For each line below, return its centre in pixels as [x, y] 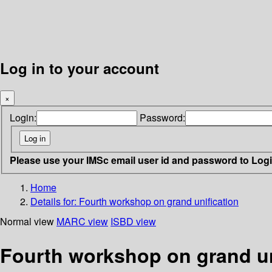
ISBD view [133, 221]
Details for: [55, 201]
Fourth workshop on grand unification [159, 201]
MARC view [82, 221]
